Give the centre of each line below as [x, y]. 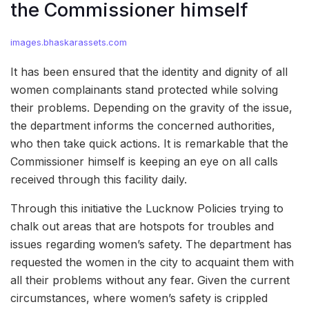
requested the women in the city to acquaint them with [152, 262]
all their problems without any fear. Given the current [150, 280]
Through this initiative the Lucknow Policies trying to [147, 208]
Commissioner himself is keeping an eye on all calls [144, 161]
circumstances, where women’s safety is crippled [139, 298]
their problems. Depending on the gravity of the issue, [151, 107]
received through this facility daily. [99, 179]
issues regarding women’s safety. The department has [151, 244]
